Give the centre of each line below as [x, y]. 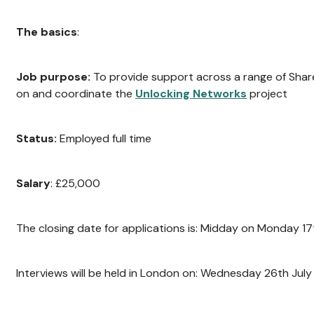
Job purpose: [55, 77]
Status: [36, 138]
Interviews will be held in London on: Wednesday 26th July [164, 273]
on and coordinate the [76, 94]
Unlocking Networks [191, 94]
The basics [47, 32]
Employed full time [104, 138]
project [267, 94]
